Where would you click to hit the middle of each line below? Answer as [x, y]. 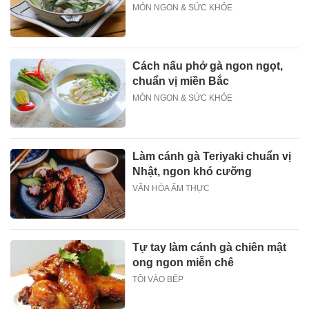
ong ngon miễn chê [183, 262]
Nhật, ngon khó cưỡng [192, 172]
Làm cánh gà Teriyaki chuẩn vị [212, 157]
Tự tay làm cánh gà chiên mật [210, 247]
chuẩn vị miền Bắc [181, 81]
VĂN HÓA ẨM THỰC [171, 189]
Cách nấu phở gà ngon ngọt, [208, 66]
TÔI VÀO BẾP [158, 279]
